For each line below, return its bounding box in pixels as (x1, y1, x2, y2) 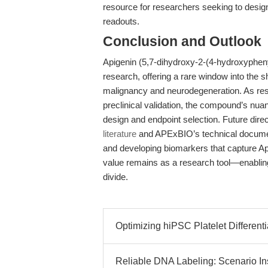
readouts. (103, 16, 139, 26)
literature (103, 129, 136, 139)
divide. (103, 172, 128, 182)
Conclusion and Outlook (103, 34, 261, 49)
